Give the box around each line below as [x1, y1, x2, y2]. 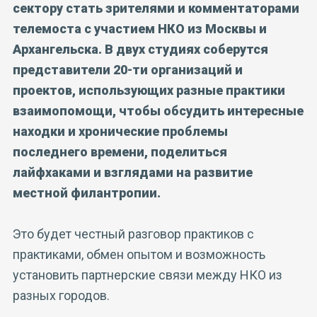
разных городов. [13, 287, 110, 303]
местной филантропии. [13, 185, 161, 200]
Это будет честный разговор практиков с [13, 226, 254, 241]
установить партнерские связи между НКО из [13, 267, 282, 282]
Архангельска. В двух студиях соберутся [13, 41, 268, 57]
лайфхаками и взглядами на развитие [13, 164, 253, 180]
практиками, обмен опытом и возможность [13, 246, 265, 262]
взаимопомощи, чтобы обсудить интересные [13, 103, 304, 118]
